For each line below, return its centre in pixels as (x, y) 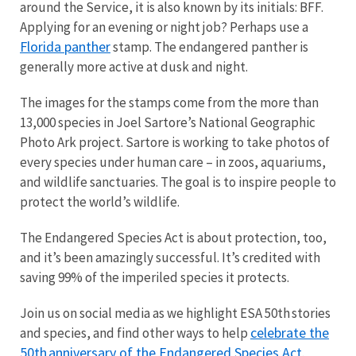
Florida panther (65, 47)
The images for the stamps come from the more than (169, 103)
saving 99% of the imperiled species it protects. (156, 278)
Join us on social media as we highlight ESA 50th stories (175, 313)
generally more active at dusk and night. (134, 67)
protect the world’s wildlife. (101, 202)
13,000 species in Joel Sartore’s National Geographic (168, 123)
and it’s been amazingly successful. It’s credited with (170, 258)
